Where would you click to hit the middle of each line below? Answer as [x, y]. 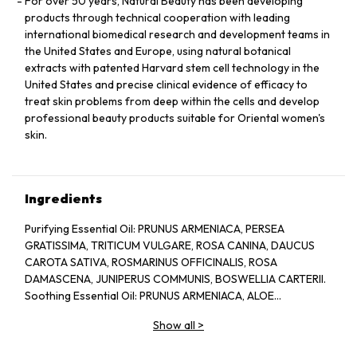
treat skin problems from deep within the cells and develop [172, 101]
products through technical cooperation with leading [157, 17]
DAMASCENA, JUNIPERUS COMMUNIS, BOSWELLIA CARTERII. [175, 279]
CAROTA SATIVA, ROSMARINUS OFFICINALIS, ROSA [151, 262]
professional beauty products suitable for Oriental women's [175, 118]
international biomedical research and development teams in [177, 34]
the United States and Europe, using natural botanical [158, 51]
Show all [174, 325]
